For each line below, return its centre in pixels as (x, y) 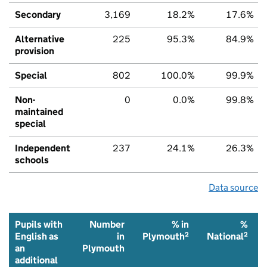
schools (32, 160)
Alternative (40, 39)
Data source (233, 187)
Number (107, 224)
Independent (43, 148)
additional (36, 260)
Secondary (38, 14)
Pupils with (39, 224)
